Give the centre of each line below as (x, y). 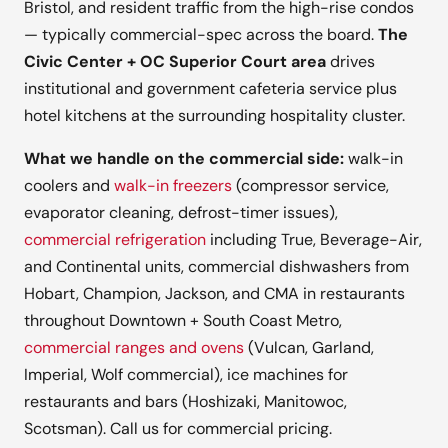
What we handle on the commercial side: (184, 159)
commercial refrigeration (115, 240)
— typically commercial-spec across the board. (201, 35)
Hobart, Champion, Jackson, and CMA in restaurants (214, 294)
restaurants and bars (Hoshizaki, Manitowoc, (185, 402)
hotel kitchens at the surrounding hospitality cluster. (214, 116)
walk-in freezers (173, 186)
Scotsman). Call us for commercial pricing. (178, 429)
